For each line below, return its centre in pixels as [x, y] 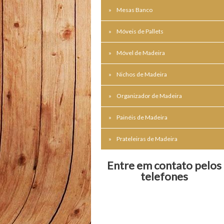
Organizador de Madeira [149, 95]
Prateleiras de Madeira [147, 138]
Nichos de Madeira [141, 74]
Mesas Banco [134, 9]
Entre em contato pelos [164, 165]
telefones [164, 176]
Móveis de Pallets [140, 31]
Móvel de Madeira [140, 52]
